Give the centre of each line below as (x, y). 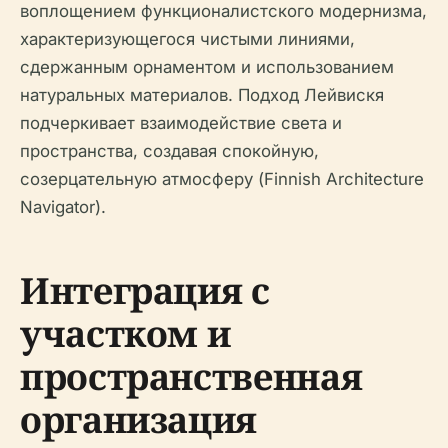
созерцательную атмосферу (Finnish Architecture (222, 179)
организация (139, 419)
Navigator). (63, 207)
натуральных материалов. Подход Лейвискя (202, 95)
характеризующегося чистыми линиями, (187, 39)
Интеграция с (145, 290)
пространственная (191, 376)
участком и (125, 333)
